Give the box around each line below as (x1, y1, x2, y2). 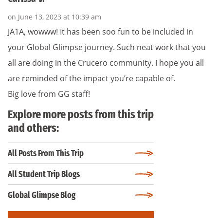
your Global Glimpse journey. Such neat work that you (8, 41, 206, 53)
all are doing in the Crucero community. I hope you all (8, 57, 204, 68)
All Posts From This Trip (8, 147, 84, 159)
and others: (8, 121, 59, 135)
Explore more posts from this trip (8, 107, 154, 121)
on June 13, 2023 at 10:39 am (8, 12, 101, 21)
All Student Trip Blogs (8, 168, 80, 180)
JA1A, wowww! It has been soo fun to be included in (8, 26, 193, 37)
